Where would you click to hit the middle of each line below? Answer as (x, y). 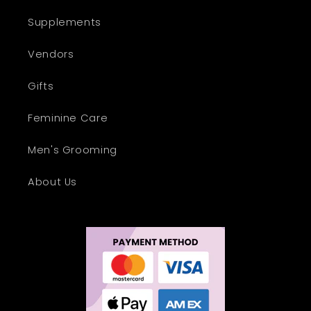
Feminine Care (68, 118)
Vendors (51, 54)
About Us (53, 182)
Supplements (65, 22)
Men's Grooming (73, 150)
